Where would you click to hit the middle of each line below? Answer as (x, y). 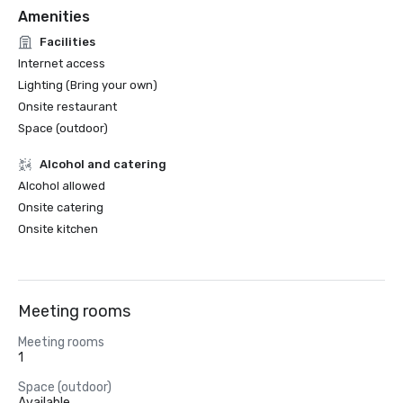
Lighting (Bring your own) (88, 85)
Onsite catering (61, 207)
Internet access (62, 63)
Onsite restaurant (67, 107)
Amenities (54, 17)
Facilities (67, 42)
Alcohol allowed (62, 186)
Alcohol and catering (103, 164)
